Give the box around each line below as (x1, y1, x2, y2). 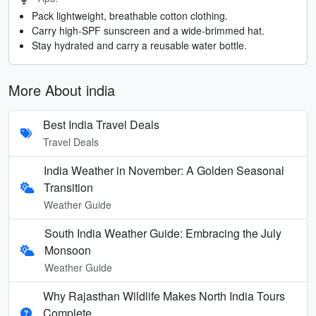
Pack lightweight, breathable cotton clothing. (32, 8, 228, 23)
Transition (44, 178, 94, 195)
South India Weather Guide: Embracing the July (44, 224, 281, 241)
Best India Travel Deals (43, 116, 159, 133)
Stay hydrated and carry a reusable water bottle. (32, 37, 247, 52)
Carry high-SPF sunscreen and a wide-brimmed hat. (32, 23, 265, 37)
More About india (8, 79, 115, 100)
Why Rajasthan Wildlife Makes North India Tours (43, 287, 285, 304)
